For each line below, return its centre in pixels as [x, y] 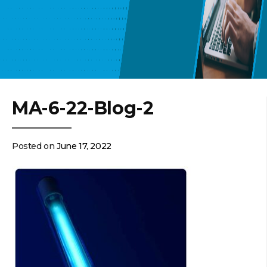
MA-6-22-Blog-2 [83, 108]
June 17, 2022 [84, 146]
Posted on [35, 146]
